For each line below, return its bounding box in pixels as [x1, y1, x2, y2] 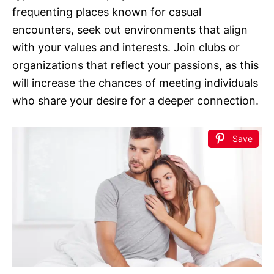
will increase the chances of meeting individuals [12, 76, 258, 90]
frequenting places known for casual [12, 6, 201, 19]
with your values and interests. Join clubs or [12, 41, 240, 54]
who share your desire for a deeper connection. [12, 94, 259, 108]
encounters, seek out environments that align [12, 23, 248, 37]
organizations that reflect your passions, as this [12, 59, 259, 72]
